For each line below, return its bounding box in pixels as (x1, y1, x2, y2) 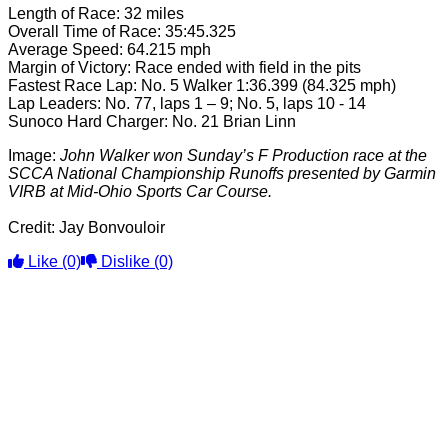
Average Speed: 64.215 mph (8, 41, 211, 58)
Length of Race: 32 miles (8, 5, 184, 22)
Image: (8, 147, 60, 164)
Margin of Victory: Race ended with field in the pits (8, 59, 361, 76)
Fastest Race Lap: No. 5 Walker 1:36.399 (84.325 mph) (8, 77, 396, 94)
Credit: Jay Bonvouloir (8, 219, 165, 236)
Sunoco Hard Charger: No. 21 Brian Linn (8, 113, 296, 130)
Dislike (97, 253, 154, 270)
